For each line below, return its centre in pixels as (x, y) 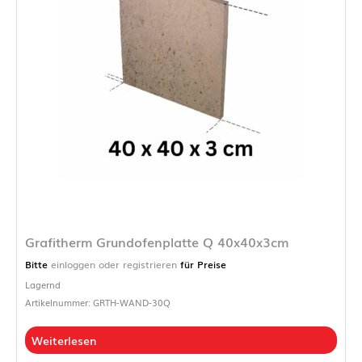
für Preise (202, 264)
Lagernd (43, 284)
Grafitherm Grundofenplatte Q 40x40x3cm (157, 242)
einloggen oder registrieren (114, 264)
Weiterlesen (64, 340)
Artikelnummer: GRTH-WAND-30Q (98, 302)
